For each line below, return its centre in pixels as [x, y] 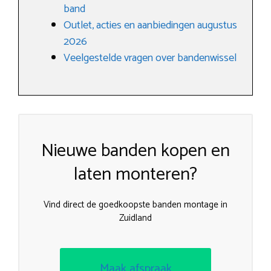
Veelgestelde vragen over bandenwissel [150, 58]
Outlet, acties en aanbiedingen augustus [150, 25]
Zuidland [135, 218]
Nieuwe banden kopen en [135, 151]
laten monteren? [135, 175]
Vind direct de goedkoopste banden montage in [135, 205]
